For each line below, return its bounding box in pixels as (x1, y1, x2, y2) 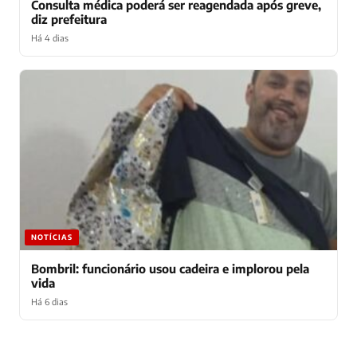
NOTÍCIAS (31, 232, 73, 241)
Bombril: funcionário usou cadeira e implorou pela (31, 261, 309, 276)
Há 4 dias (31, 33, 69, 44)
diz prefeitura (31, 12, 107, 27)
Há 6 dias (31, 296, 68, 307)
